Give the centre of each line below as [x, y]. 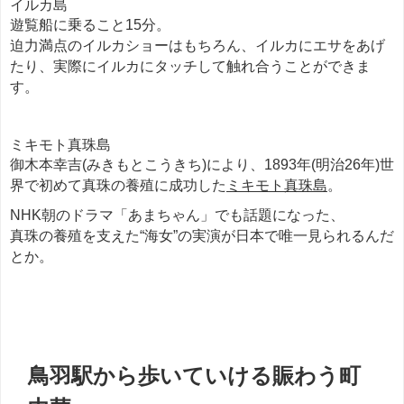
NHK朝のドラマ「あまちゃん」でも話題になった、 [177, 214]
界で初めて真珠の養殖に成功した [118, 184]
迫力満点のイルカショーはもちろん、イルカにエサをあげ [197, 45]
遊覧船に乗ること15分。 [90, 24]
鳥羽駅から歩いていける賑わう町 [194, 375]
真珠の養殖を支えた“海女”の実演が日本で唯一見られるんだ [202, 235]
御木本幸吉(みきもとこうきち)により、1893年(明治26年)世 [202, 164]
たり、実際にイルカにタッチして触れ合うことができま [190, 65]
